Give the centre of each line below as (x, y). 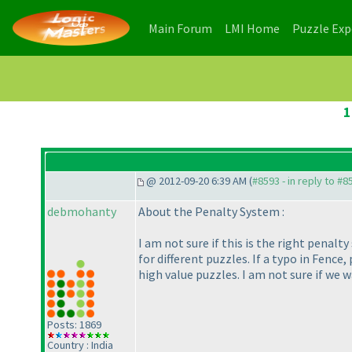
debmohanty (82, 212)
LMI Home (252, 28)
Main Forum (180, 28)
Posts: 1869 (74, 324)
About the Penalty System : (211, 212)
